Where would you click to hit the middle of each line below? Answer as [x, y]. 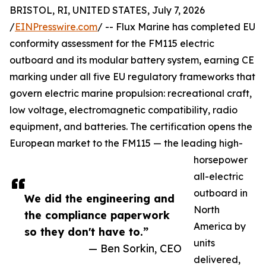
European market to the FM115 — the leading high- [126, 143]
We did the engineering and [99, 199]
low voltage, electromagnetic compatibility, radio [123, 110]
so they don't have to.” [86, 232]
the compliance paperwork [97, 215]
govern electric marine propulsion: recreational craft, [131, 94]
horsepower [221, 160]
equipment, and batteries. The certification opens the [131, 127]
